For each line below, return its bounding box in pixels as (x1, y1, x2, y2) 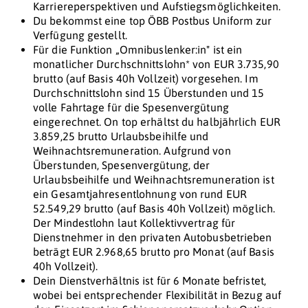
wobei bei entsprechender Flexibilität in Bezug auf (33, 289, 282, 302)
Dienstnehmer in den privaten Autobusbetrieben (33, 231, 272, 244)
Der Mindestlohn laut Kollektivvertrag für (33, 217, 236, 230)
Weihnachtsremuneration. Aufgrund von (33, 144, 231, 157)
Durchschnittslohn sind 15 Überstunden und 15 (33, 87, 265, 100)
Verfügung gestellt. (33, 29, 127, 42)
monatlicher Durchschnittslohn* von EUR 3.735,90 (33, 58, 279, 71)
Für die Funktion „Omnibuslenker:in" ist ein (33, 43, 243, 56)
